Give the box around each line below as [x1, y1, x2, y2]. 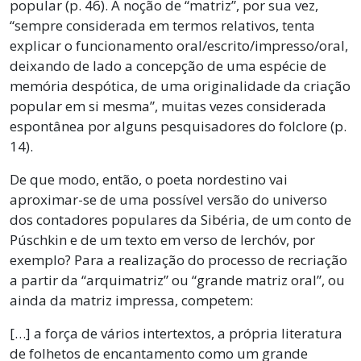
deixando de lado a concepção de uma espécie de [10, 56, 326, 75]
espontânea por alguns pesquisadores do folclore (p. [10, 116, 346, 135]
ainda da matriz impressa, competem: [10, 290, 253, 309]
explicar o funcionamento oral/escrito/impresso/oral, [10, 35, 348, 55]
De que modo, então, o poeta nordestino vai [10, 169, 288, 189]
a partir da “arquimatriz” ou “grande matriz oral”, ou [10, 270, 345, 289]
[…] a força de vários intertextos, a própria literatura [10, 323, 342, 342]
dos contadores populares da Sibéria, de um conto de [10, 210, 351, 229]
